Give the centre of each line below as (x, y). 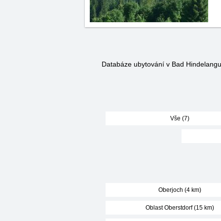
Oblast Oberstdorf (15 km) (180, 208)
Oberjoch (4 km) (180, 190)
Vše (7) (180, 118)
